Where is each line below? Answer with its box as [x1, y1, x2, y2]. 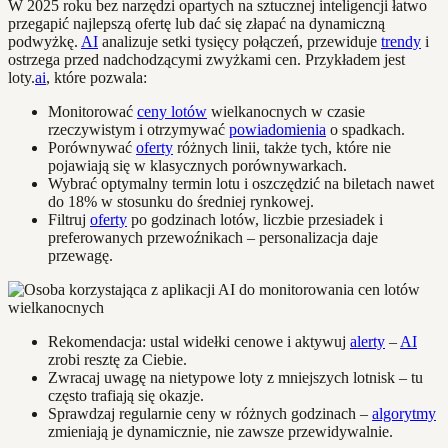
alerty [350, 332, 385, 350]
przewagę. [48, 246, 113, 264]
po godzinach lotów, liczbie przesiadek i [127, 210, 383, 228]
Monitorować [48, 102, 137, 120]
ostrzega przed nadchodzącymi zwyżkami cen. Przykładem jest [8, 50, 405, 68]
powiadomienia [229, 120, 326, 138]
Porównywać [48, 138, 136, 156]
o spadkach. [326, 120, 405, 138]
